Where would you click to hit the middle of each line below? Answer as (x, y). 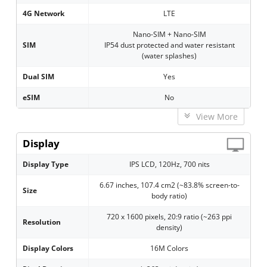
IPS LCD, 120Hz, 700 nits (169, 164)
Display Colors (48, 249)
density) (170, 228)
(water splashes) (170, 56)
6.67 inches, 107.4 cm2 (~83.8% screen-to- (169, 185)
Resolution (42, 222)
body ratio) (170, 196)
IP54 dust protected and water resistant (169, 45)
